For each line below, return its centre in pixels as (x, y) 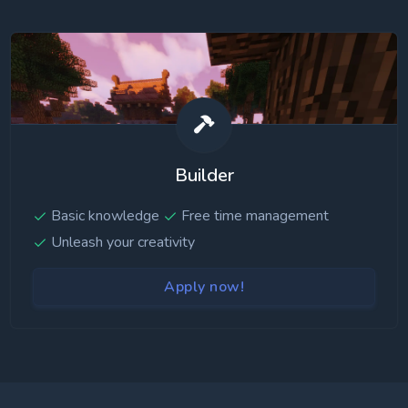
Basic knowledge (105, 216)
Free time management (255, 216)
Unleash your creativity (123, 242)
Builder (204, 175)
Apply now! (204, 287)
